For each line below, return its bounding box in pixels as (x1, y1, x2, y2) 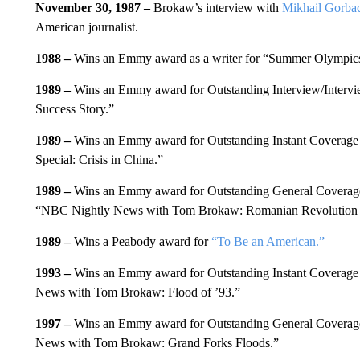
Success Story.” (35, 101, 114, 116)
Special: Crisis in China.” (35, 152, 163, 166)
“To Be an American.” (211, 234, 325, 248)
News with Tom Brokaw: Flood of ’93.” (35, 284, 240, 299)
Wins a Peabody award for (73, 234, 211, 248)
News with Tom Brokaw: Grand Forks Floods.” (35, 335, 279, 350)
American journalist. (35, 19, 138, 34)
